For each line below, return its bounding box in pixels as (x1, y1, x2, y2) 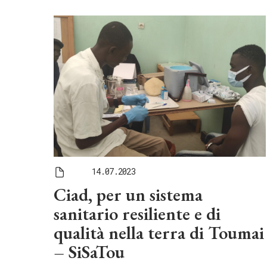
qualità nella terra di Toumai (54, 221, 264, 244)
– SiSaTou (54, 240, 125, 263)
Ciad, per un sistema (54, 182, 203, 206)
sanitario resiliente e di (54, 201, 221, 225)
